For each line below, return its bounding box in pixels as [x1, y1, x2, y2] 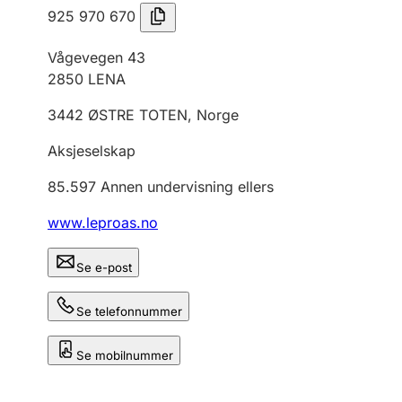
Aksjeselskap [48, 142, 135, 160]
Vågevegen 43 [48, 48, 145, 66]
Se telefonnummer [76, 304, 182, 319]
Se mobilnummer [76, 348, 173, 363]
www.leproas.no [48, 214, 158, 232]
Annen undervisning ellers [100, 178, 274, 196]
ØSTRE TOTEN [88, 106, 188, 124]
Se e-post [76, 260, 132, 275]
